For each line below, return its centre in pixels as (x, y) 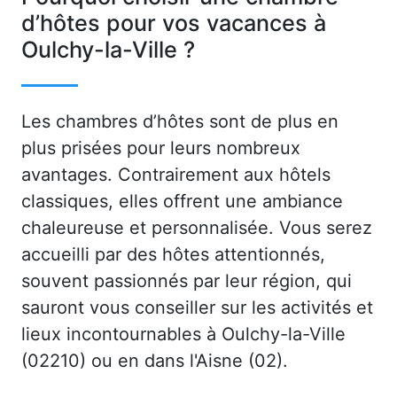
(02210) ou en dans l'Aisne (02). (155, 360)
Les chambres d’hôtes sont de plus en (180, 121)
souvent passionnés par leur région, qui (187, 280)
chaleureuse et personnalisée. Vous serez (197, 227)
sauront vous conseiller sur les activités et (197, 307)
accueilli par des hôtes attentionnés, (173, 254)
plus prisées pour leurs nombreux (161, 148)
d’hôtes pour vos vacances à (174, 23)
